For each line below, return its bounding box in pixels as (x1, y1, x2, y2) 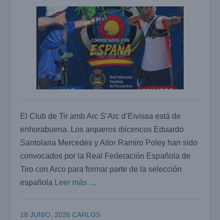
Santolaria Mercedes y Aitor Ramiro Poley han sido (20, 138, 197, 147)
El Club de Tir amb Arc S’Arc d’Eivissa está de (20, 111, 181, 120)
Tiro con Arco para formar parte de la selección (20, 165, 182, 173)
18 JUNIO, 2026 (20, 210, 70, 219)
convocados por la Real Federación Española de (20, 151, 191, 160)
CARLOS (72, 210, 100, 219)
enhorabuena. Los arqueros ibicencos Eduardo (20, 125, 184, 134)
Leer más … (55, 178, 97, 187)
